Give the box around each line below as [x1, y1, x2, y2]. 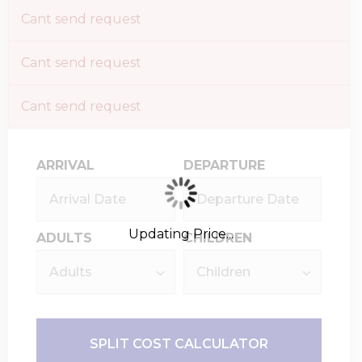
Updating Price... [128, 225, 234, 242]
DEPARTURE [183, 158, 265, 173]
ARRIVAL [36, 158, 95, 173]
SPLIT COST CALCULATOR [90, 336, 268, 351]
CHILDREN [183, 230, 252, 246]
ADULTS [36, 230, 92, 246]
